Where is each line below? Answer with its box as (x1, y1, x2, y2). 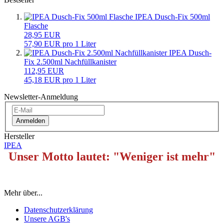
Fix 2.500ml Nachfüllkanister (24, 57, 116, 66)
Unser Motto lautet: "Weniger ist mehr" (8, 150, 215, 163)
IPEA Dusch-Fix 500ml (135, 12, 210, 21)
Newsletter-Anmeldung (4, 92, 78, 101)
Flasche (24, 21, 48, 30)
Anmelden (16, 117, 45, 125)
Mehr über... (4, 188, 42, 197)
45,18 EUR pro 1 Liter (24, 75, 96, 84)
